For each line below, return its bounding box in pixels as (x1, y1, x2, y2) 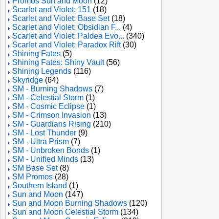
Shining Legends (12, 67, 71, 75)
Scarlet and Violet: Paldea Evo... (12, 32, 124, 40)
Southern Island (12, 181, 67, 190)
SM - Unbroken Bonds (12, 146, 89, 154)
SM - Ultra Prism (12, 137, 69, 146)
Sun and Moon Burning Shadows (12, 199, 127, 207)
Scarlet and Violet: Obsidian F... (12, 23, 121, 31)
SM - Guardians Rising (12, 120, 91, 128)
